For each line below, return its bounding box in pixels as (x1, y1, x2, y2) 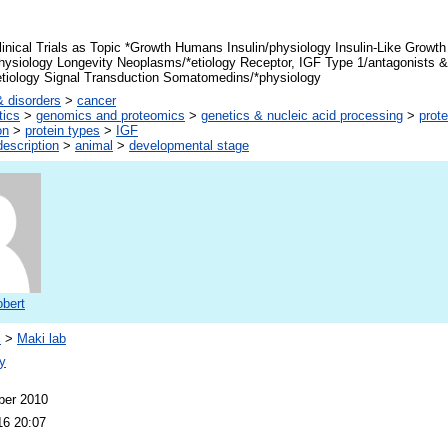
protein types (25, 123, 100, 139)
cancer (77, 93, 116, 109)
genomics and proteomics (36, 108, 185, 124)
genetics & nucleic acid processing (201, 108, 403, 124)
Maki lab (17, 331, 66, 347)
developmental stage (129, 138, 249, 154)
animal (75, 138, 113, 154)
